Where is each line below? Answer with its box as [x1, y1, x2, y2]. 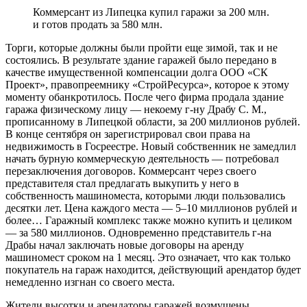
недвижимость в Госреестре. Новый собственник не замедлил [5, 140, 296, 152]
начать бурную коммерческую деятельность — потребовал [5, 152, 279, 164]
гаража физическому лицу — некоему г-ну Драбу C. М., [5, 103, 267, 115]
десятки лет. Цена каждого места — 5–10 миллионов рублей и [5, 201, 297, 214]
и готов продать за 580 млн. [33, 18, 162, 30]
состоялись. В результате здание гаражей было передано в [5, 53, 277, 66]
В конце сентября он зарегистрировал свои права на [5, 127, 250, 140]
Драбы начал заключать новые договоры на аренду [5, 238, 244, 251]
